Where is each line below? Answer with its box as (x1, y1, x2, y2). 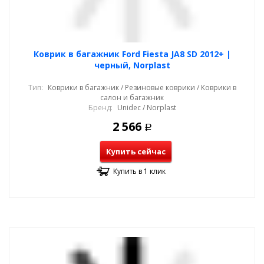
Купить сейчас (105, 146, 166, 157)
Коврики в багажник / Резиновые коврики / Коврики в (47, 82, 236, 93)
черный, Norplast (94, 60, 170, 71)
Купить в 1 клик (113, 166, 166, 176)
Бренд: (88, 103, 113, 113)
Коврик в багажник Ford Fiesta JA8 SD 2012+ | (33, 48, 231, 60)
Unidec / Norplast (117, 103, 176, 113)
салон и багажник (100, 93, 164, 103)
